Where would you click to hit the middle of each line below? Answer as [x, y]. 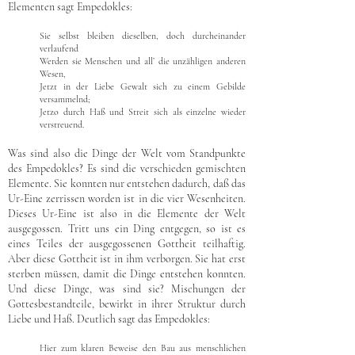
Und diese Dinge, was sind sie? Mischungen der [127, 289]
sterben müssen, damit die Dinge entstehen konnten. [127, 274]
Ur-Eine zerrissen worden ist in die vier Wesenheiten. [127, 198]
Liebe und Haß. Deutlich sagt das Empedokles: [109, 319]
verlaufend [59, 48]
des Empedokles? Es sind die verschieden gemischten [127, 168]
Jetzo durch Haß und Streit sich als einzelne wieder [143, 112]
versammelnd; [65, 99]
